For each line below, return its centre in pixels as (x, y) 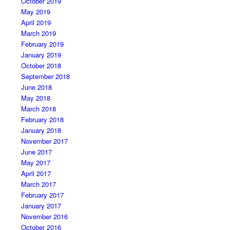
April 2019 (36, 22)
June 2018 (36, 87)
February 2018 (42, 119)
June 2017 (36, 151)
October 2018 (41, 65)
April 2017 (36, 173)
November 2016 (44, 216)
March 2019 (38, 33)
